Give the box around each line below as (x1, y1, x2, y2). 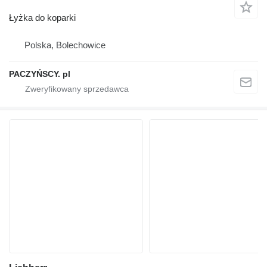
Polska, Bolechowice (24, 39, 105, 50)
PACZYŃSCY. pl (9, 69, 70, 79)
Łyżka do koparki (9, 12, 76, 23)
